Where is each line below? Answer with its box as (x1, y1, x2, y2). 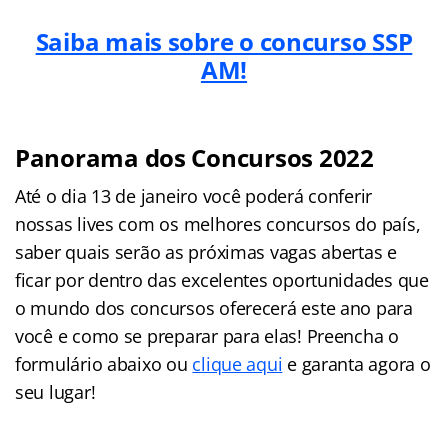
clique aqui (192, 351, 283, 376)
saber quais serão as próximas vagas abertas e (15, 239, 397, 264)
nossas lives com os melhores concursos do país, (15, 211, 421, 236)
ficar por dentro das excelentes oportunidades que (15, 267, 429, 292)
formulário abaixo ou (15, 351, 193, 376)
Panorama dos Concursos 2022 (15, 140, 374, 174)
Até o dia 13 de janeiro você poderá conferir (15, 183, 373, 208)
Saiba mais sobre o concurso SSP (35, 24, 413, 58)
